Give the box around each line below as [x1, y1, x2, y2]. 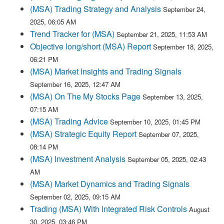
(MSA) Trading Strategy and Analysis [30, 3, 161, 14]
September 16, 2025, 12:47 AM [30, 79, 120, 89]
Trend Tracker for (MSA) [30, 28, 116, 39]
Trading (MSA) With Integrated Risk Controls [30, 203, 187, 214]
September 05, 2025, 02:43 [127, 154, 206, 164]
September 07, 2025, [138, 129, 199, 139]
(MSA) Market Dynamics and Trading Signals [30, 178, 189, 189]
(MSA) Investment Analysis [30, 153, 125, 164]
